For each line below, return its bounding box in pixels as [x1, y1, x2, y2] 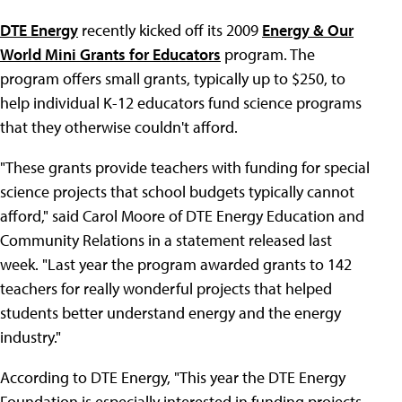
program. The [221, 44, 315, 66]
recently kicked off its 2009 [78, 20, 262, 41]
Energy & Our [262, 20, 354, 41]
